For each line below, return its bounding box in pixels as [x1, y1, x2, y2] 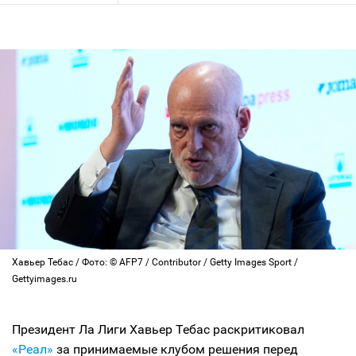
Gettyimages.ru [12, 273, 77, 284]
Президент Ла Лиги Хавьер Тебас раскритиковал [12, 322, 304, 337]
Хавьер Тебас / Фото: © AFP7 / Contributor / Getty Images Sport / [12, 257, 298, 268]
